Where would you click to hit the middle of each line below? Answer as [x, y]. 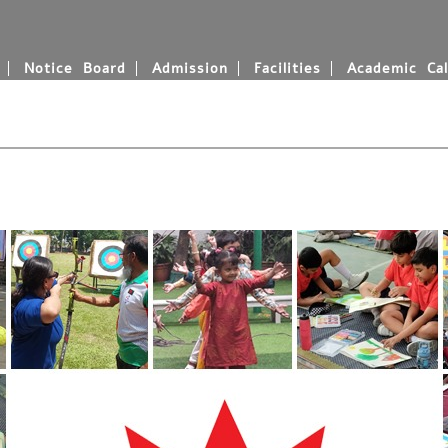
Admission [189, 68]
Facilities [287, 68]
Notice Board [74, 68]
